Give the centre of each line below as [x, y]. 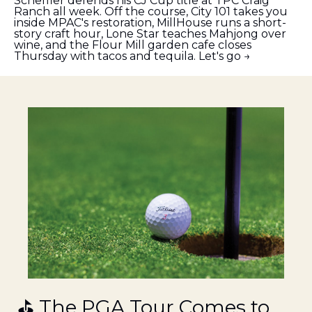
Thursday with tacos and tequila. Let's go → [132, 56]
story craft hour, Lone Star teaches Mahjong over [150, 34]
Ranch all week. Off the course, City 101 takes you [151, 12]
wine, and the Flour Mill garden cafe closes [133, 45]
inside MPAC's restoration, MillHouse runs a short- [150, 23]
